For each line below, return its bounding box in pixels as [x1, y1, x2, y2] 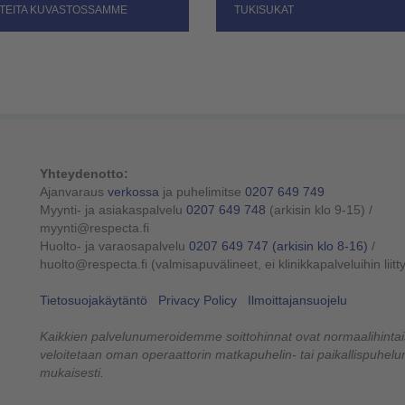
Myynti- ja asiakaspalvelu [40, 202, 186, 218]
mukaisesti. [40, 365, 104, 381]
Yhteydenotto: [40, 166, 128, 182]
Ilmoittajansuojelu [248, 293, 347, 308]
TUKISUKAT [233, 4, 294, 17]
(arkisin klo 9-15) [269, 202, 365, 218]
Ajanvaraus [40, 184, 108, 200]
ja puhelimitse [159, 184, 245, 200]
